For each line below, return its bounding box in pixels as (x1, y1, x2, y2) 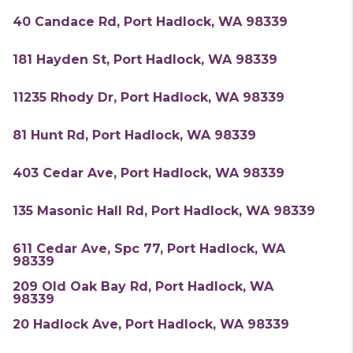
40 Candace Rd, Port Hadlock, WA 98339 (13, 14, 288, 29)
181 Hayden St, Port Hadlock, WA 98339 (13, 52, 277, 67)
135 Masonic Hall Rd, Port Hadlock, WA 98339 (13, 203, 315, 218)
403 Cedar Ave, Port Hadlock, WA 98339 (13, 165, 284, 180)
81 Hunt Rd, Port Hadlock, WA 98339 (13, 128, 256, 143)
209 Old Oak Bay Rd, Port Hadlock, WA (13, 279, 273, 294)
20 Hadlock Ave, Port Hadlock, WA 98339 (13, 317, 289, 332)
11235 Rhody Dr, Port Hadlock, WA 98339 (13, 90, 284, 105)
